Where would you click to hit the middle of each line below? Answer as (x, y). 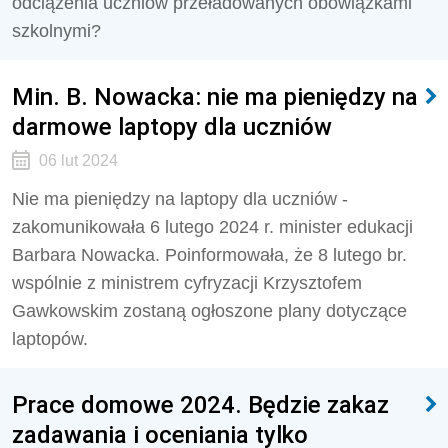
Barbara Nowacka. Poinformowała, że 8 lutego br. (209, 255)
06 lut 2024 (78, 160)
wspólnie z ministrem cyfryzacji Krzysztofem (187, 283)
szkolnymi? (59, 31)
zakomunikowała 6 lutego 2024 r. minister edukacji (212, 227)
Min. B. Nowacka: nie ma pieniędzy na (215, 96)
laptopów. (50, 339)
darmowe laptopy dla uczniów (172, 126)
